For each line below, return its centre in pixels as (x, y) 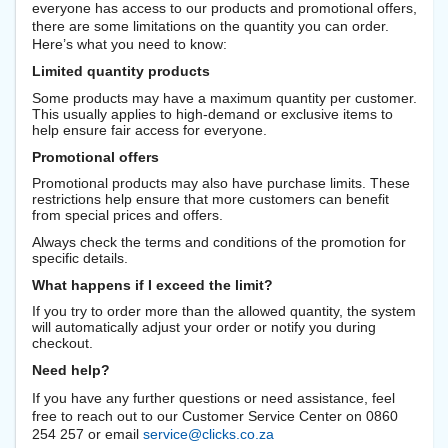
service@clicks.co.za (208, 433)
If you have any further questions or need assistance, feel (213, 397)
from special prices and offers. (127, 215)
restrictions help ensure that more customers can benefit (210, 199)
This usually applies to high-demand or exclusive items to (212, 113)
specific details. (80, 257)
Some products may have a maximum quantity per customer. (224, 97)
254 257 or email (87, 433)
